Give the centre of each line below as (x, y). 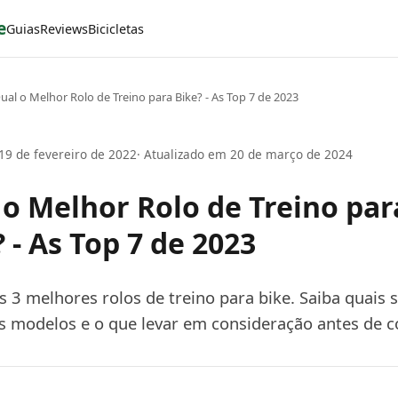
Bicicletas (116, 28)
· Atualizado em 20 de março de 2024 (245, 154)
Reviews (64, 28)
